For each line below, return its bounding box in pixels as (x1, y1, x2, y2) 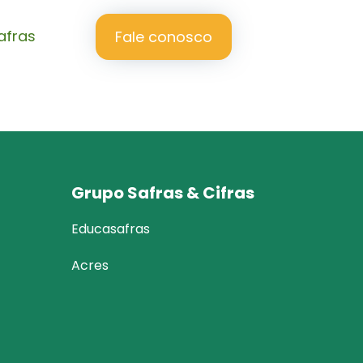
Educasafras (71, 219, 151, 238)
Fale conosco (114, 26, 212, 47)
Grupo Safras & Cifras (71, 181, 255, 204)
